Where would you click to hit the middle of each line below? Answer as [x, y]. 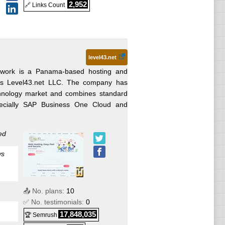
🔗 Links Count [45, 5]
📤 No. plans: [45, 191]
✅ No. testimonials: [54, 202]
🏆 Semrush [41, 215]
